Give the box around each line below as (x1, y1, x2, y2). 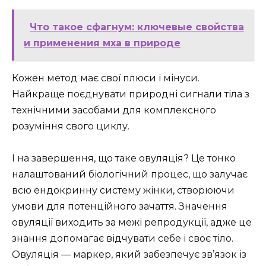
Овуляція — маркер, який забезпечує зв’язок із (12, 249, 246, 261)
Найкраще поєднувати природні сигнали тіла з (12, 88, 249, 100)
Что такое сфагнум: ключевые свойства (30, 21, 244, 33)
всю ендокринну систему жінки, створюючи (12, 185, 235, 197)
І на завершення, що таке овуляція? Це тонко (12, 153, 236, 164)
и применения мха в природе (24, 37, 180, 49)
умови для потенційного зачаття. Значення (12, 201, 227, 213)
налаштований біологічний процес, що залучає (12, 169, 248, 180)
